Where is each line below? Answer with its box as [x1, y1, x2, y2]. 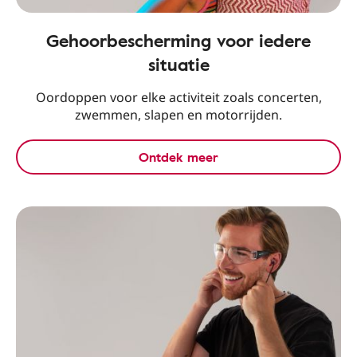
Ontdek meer [139, 147, 218, 167]
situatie [147, 51, 210, 78]
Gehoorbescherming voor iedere [46, 27, 311, 54]
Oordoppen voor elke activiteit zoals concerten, [35, 88, 322, 107]
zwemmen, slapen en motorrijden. [75, 106, 282, 124]
